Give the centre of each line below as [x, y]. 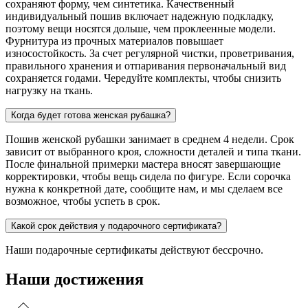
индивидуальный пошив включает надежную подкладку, [140, 16]
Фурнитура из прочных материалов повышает [114, 41]
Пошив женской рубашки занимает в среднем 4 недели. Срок [150, 139]
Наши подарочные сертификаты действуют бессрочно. [134, 250]
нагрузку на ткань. [49, 90]
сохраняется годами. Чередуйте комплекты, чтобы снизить [143, 78]
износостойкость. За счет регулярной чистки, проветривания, [150, 53]
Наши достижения [75, 279]
